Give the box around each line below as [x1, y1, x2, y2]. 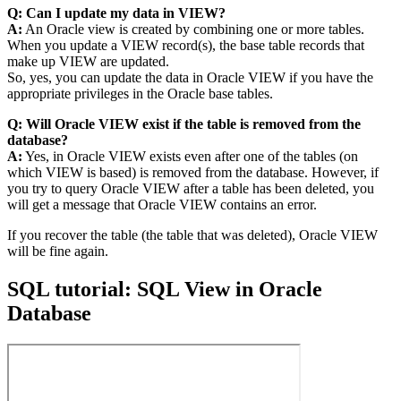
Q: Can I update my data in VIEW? [7, 4, 226, 21]
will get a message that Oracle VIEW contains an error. [7, 196, 317, 212]
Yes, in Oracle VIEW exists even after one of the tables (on [22, 148, 358, 164]
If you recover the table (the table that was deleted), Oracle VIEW [7, 226, 378, 243]
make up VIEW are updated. [7, 53, 169, 69]
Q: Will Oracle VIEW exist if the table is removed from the [7, 115, 361, 132]
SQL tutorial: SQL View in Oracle [7, 277, 322, 301]
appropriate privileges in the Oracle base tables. [7, 85, 273, 101]
